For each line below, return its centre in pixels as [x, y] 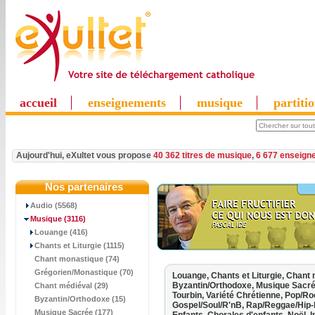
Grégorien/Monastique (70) [84, 272]
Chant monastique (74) [77, 259]
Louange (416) [61, 232]
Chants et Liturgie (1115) [79, 245]
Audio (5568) [54, 205]
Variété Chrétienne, [245, 295]
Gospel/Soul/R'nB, [209, 305]
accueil [38, 103]
